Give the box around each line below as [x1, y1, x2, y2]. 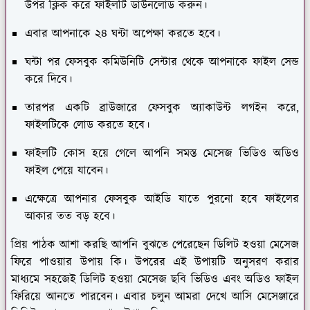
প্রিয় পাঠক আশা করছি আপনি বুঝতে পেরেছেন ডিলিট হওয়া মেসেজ [11, 237, 299, 254]
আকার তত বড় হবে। [25, 208, 119, 226]
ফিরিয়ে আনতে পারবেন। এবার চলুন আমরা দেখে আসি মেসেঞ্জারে [11, 289, 299, 306]
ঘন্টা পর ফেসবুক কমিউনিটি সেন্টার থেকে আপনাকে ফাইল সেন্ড [25, 54, 299, 71]
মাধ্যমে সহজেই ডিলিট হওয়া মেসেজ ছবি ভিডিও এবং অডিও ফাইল [11, 271, 299, 289]
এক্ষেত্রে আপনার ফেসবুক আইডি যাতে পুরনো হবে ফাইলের [25, 191, 299, 208]
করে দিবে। [25, 71, 76, 89]
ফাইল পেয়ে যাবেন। [25, 163, 112, 180]
